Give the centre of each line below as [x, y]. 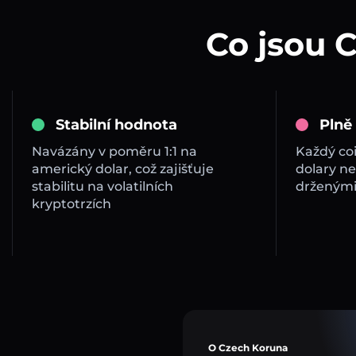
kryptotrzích [72, 204]
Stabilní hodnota [116, 125]
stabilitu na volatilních [103, 187]
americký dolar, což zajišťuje [123, 169]
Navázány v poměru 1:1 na [114, 152]
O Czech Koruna [248, 348]
